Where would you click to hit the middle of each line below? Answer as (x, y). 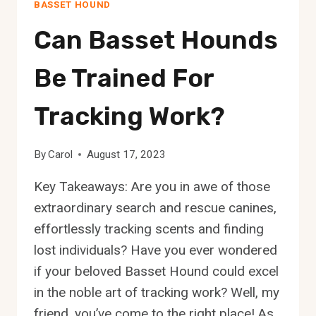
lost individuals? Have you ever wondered (156, 250)
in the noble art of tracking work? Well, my (157, 293)
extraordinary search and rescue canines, (155, 208)
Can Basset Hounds (156, 40)
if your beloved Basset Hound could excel (156, 272)
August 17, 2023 (127, 155)
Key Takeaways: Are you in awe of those (152, 187)
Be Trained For (124, 78)
